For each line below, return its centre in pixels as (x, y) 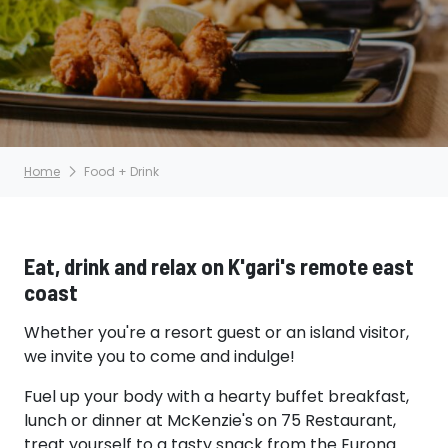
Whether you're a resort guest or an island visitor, (216, 332)
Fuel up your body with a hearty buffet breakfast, (216, 396)
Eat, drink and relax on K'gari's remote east (219, 265)
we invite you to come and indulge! (159, 356)
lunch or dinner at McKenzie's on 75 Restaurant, (210, 420)
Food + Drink (121, 171)
